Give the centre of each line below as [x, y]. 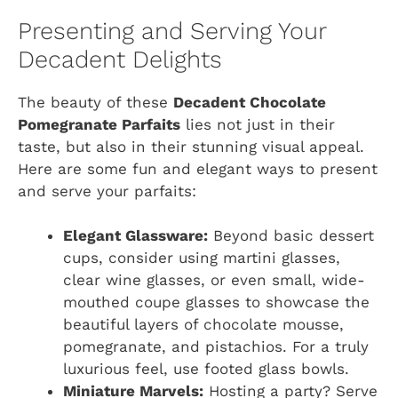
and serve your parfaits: [107, 191]
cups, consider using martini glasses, [202, 258]
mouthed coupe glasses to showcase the [216, 302]
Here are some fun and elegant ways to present [198, 168]
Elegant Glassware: [135, 236]
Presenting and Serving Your [172, 31]
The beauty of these [96, 102]
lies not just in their [258, 124]
